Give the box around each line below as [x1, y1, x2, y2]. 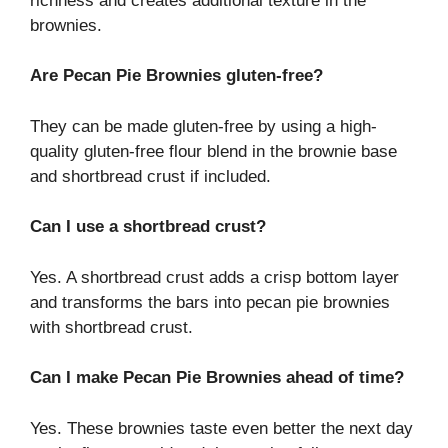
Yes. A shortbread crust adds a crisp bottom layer [30, 267, 399, 287]
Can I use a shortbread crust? [30, 217, 266, 237]
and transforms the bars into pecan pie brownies [30, 292, 390, 312]
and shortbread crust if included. [30, 166, 271, 186]
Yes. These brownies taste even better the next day [30, 418, 413, 438]
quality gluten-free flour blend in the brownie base [30, 141, 397, 161]
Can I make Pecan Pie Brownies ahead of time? [30, 368, 404, 388]
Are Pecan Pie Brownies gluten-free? [30, 66, 323, 86]
